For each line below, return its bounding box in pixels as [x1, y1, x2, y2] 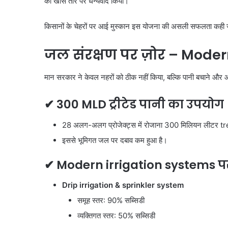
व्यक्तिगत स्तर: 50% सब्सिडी [77, 211, 155, 221]
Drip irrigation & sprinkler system [62, 180, 184, 190]
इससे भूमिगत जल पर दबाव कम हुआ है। [62, 135, 167, 145]
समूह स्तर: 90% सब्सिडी [77, 195, 145, 206]
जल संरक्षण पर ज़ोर [44, 45, 168, 64]
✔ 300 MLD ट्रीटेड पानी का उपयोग [44, 96, 224, 113]
